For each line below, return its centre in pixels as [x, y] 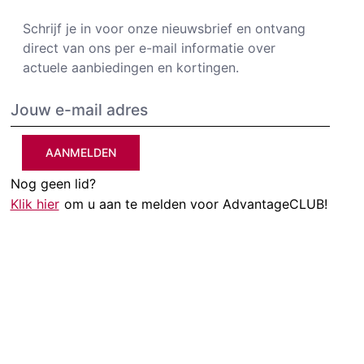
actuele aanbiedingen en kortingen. [130, 68]
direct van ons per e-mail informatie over [149, 48]
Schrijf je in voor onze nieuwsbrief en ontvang [164, 29]
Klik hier [35, 204]
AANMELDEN [80, 153]
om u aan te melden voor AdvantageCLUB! [195, 204]
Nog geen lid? [53, 184]
